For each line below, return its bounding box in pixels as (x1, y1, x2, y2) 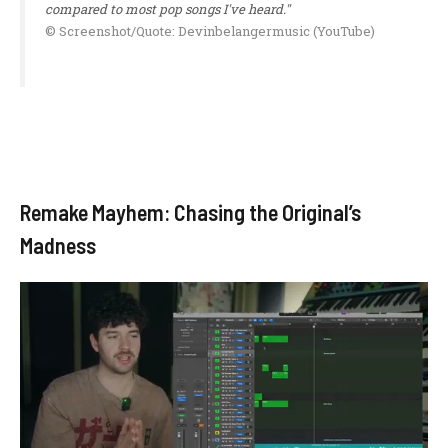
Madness (20, 232, 96, 259)
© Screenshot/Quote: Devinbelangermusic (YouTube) (45, 22, 375, 41)
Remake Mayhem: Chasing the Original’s (20, 199, 361, 226)
